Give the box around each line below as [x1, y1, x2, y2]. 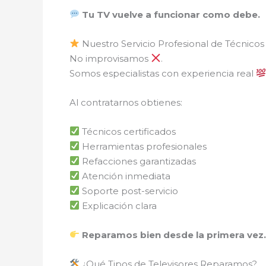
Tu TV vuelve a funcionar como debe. [82, 8, 261, 20]
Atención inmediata [80, 170, 171, 182]
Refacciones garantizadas [80, 155, 197, 167]
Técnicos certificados [80, 125, 176, 137]
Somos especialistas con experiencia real [69, 67, 256, 79]
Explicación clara [80, 199, 157, 211]
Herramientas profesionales [80, 140, 207, 152]
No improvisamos [69, 52, 151, 64]
